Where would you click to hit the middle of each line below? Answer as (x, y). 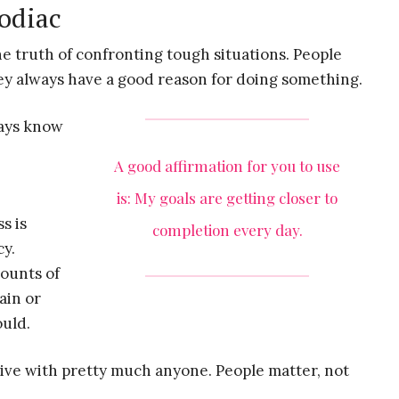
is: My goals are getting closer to (227, 198)
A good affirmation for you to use (227, 166)
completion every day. (227, 230)
